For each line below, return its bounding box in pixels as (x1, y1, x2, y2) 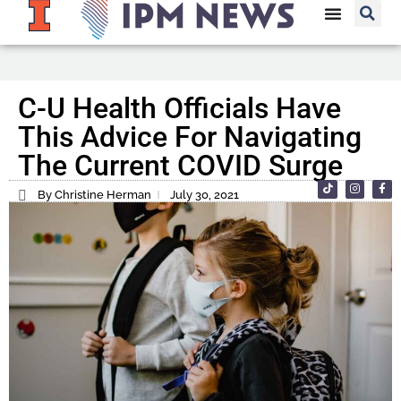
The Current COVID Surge (18, 149, 343, 183)
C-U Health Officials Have (18, 91, 341, 126)
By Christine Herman (38, 188, 151, 202)
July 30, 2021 (170, 188, 239, 202)
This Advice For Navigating (18, 120, 362, 155)
